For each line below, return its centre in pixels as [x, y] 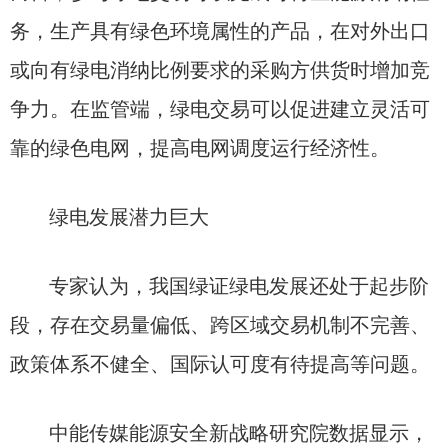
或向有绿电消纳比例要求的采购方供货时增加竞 [220, 70]
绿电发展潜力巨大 [129, 217]
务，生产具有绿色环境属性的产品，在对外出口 [220, 31]
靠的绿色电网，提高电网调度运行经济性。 [200, 148]
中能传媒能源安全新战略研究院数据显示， [239, 433]
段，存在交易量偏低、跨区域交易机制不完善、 [220, 325]
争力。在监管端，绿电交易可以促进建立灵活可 [220, 109]
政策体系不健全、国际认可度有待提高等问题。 [220, 364]
